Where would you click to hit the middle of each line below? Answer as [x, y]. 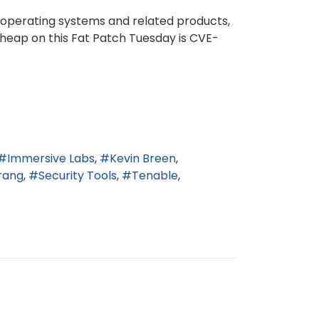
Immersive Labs [51, 158]
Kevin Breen [143, 158]
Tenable [155, 176]
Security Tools [78, 176]
